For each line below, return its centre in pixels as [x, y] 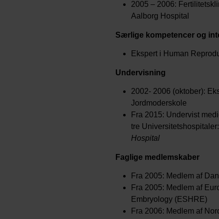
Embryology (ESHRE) [169, 199]
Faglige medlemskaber [157, 157]
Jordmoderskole [159, 103]
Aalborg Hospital [160, 16]
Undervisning [141, 73]
